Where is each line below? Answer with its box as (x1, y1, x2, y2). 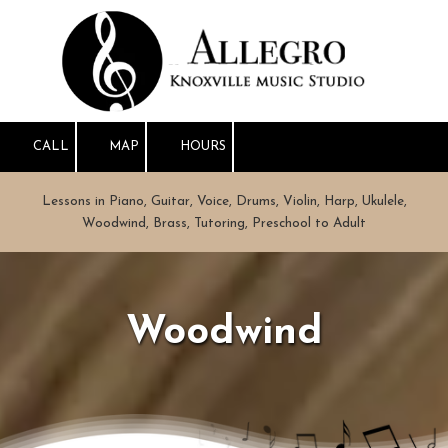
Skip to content (36, 35, 126, 53)
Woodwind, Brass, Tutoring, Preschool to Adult (82, 216, 366, 230)
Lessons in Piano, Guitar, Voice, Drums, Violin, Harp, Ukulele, (41, 194, 407, 208)
